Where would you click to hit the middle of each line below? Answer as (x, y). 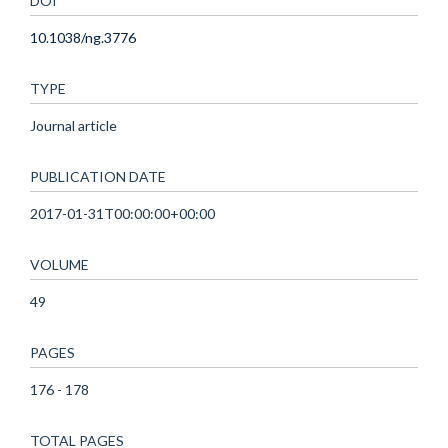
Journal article (73, 125)
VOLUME (59, 264)
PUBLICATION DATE (98, 176)
